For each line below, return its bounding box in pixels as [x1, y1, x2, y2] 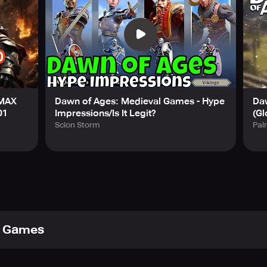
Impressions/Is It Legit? [55, 107, 156, 119]
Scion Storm [55, 120, 100, 129]
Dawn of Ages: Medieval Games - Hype [55, 95, 225, 107]
